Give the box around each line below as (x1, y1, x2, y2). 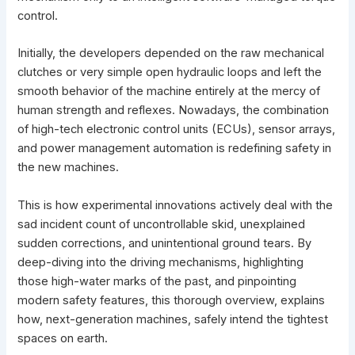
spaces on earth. (17, 330, 109, 345)
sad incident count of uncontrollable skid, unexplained (17, 216, 306, 231)
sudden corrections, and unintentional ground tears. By (17, 235, 312, 250)
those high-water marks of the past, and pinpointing (17, 273, 297, 288)
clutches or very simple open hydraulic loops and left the (17, 65, 323, 80)
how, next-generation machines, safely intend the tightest (17, 311, 329, 326)
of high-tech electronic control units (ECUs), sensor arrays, (17, 122, 336, 137)
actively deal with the (216, 197, 334, 212)
